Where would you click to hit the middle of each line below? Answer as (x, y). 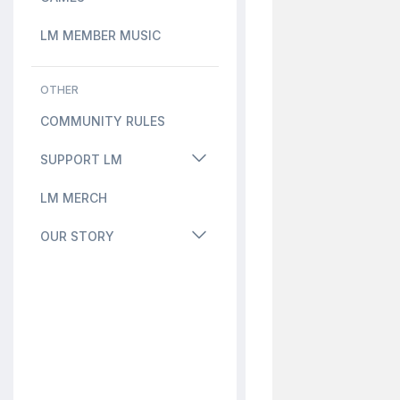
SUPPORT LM (81, 159)
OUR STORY (77, 236)
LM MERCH (74, 198)
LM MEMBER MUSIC (100, 35)
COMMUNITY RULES (103, 121)
